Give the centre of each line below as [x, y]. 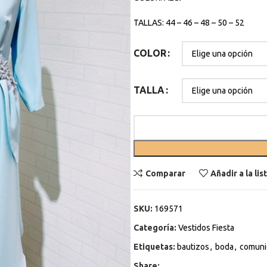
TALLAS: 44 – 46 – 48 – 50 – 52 [189, 23]
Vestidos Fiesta [206, 228]
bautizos [193, 247]
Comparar [165, 173]
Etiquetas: [154, 247]
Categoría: [155, 228]
